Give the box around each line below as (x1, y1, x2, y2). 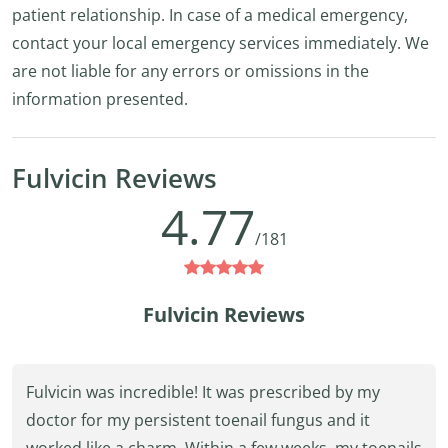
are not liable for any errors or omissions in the (12, 60, 369, 82)
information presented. (12, 88, 188, 110)
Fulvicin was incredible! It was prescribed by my (26, 381, 380, 403)
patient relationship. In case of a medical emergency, (12, 4, 408, 26)
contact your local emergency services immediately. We (12, 32, 429, 54)
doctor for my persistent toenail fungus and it (26, 409, 370, 431)
